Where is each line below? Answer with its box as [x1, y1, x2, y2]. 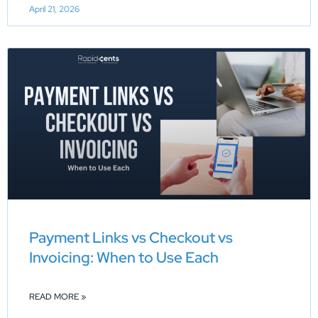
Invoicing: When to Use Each [29, 247, 219, 267]
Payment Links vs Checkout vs [29, 227, 233, 247]
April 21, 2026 [29, 3, 79, 15]
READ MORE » [29, 290, 86, 302]
